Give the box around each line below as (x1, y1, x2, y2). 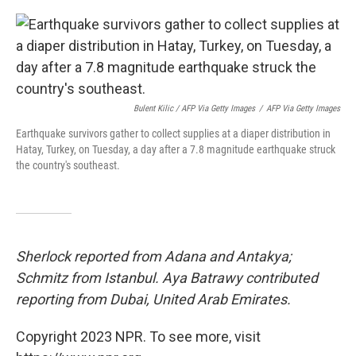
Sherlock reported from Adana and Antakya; (16, 248, 292, 265)
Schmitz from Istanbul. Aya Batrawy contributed (16, 269, 318, 286)
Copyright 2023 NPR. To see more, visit (16, 328, 261, 345)
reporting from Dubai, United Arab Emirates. (16, 291, 291, 308)
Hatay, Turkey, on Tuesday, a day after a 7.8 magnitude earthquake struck (16, 143, 335, 156)
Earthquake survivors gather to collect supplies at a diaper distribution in (16, 127, 331, 140)
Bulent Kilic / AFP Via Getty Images (133, 103, 255, 114)
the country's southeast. (16, 159, 120, 172)
